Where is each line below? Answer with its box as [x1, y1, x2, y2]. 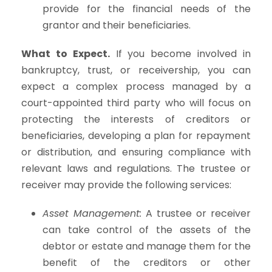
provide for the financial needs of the [42, 1, 251, 16]
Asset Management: [42, 206, 141, 220]
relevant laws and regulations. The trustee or [21, 161, 251, 175]
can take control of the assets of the [42, 222, 251, 237]
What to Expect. [21, 46, 110, 61]
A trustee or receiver [141, 206, 251, 220]
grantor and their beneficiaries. [42, 18, 191, 32]
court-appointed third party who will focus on [21, 95, 251, 110]
